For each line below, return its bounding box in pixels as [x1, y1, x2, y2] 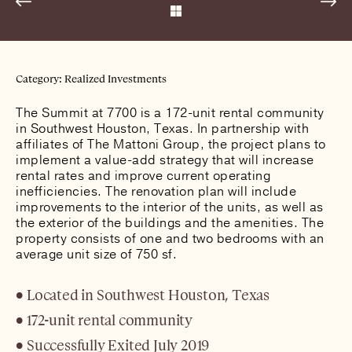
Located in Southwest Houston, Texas [27, 286, 269, 305]
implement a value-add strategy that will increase [16, 152, 314, 169]
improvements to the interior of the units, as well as [16, 199, 324, 216]
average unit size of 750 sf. [16, 246, 177, 263]
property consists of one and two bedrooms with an [16, 230, 324, 247]
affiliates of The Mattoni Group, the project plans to [16, 136, 326, 153]
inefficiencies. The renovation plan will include [16, 183, 296, 200]
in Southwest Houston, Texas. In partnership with [16, 120, 309, 137]
